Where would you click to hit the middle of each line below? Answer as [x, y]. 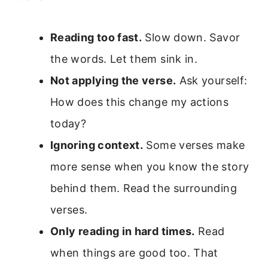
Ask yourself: [212, 80]
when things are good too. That [134, 252]
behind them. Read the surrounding [144, 188]
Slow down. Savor [191, 37]
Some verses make [194, 145]
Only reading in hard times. [123, 231]
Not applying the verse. [113, 80]
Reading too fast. [96, 37]
